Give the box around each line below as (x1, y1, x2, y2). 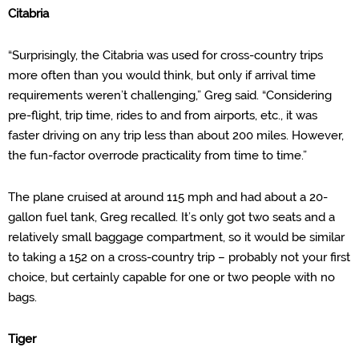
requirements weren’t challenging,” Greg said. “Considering (8, 88, 332, 103)
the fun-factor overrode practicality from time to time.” (8, 148, 307, 163)
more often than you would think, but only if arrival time (8, 68, 316, 83)
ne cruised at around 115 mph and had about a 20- (50, 190, 328, 204)
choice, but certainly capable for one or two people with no (8, 270, 335, 284)
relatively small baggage (8, 230, 147, 244)
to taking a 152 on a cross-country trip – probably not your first (8, 250, 350, 264)
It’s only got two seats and (181, 210, 329, 224)
